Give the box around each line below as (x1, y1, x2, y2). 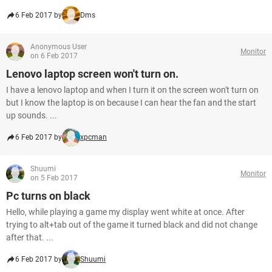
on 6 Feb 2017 (30, 52, 78, 60)
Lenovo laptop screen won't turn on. (6, 67, 178, 80)
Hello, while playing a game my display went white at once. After (6, 207, 245, 217)
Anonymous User (30, 42, 87, 51)
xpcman (80, 133, 107, 141)
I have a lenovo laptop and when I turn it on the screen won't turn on (6, 85, 259, 95)
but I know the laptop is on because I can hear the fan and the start (6, 98, 256, 107)
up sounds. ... (6, 110, 57, 120)
